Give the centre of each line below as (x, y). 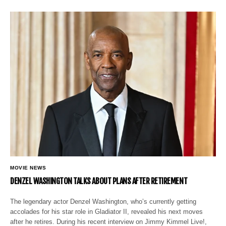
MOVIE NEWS (28, 168)
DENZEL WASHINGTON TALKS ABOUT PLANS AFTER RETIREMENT (99, 181)
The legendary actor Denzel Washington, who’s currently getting (103, 202)
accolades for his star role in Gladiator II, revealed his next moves (107, 212)
